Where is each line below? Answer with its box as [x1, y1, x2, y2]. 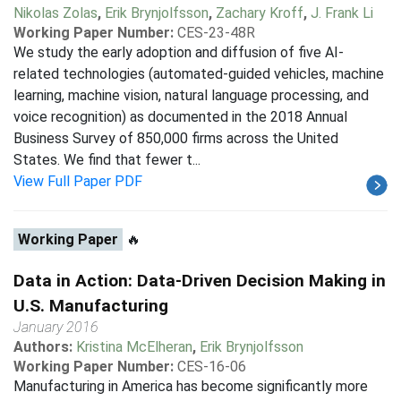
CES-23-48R [177, 24, 255, 41]
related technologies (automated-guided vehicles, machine [13, 65, 384, 82]
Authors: [13, 338, 76, 355]
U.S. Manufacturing [13, 295, 168, 316]
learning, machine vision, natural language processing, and [13, 87, 369, 104]
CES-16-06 [177, 358, 246, 375]
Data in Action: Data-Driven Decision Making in [13, 270, 386, 291]
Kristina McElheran [76, 338, 192, 355]
